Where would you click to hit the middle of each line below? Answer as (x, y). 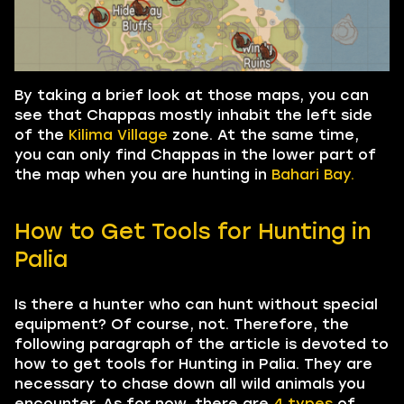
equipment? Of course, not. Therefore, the (182, 324)
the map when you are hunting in (143, 174)
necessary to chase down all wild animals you (190, 383)
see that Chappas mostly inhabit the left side (193, 115)
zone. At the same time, (263, 134)
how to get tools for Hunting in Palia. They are (193, 363)
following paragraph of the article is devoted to (202, 344)
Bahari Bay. (313, 174)
